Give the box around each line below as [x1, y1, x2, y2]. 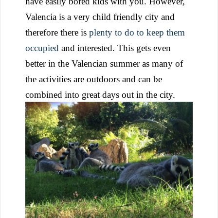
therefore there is [25, 27, 89, 37]
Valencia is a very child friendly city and [25, 11, 175, 22]
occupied [25, 42, 59, 53]
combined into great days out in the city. [25, 89, 180, 100]
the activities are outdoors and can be [25, 73, 162, 84]
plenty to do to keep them [89, 27, 185, 37]
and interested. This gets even [59, 42, 171, 53]
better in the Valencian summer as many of [25, 58, 183, 69]
